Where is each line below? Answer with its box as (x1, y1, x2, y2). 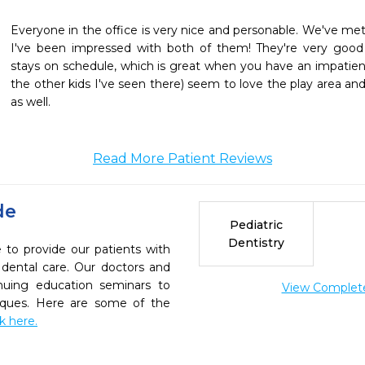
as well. (11, 95, 54, 109)
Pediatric (229, 218, 283, 232)
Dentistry (227, 235, 284, 250)
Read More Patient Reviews (93, 151, 272, 166)
